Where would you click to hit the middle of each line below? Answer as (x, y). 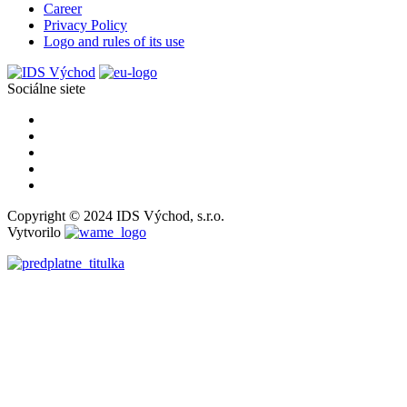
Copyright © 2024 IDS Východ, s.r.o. (116, 216)
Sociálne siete (46, 89)
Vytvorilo (36, 233)
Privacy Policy (85, 25)
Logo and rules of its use (114, 42)
